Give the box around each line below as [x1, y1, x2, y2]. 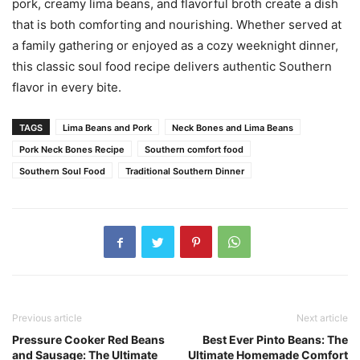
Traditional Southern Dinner [125, 166, 244, 178]
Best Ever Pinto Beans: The [202, 333, 348, 347]
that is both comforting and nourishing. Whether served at [12, 17, 342, 33]
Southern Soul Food [19, 166, 105, 178]
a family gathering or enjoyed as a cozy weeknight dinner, [12, 38, 338, 54]
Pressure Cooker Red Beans [12, 333, 165, 347]
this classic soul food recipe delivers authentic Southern [12, 59, 332, 75]
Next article [297, 312, 348, 325]
